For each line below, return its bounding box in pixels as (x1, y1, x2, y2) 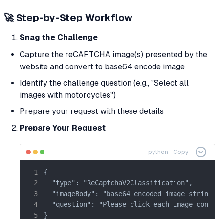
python (148, 149, 168, 156)
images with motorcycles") (20, 90, 116, 100)
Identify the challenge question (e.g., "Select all (20, 78, 189, 88)
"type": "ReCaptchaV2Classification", (44, 179, 193, 187)
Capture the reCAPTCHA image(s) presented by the (20, 49, 207, 59)
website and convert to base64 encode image (20, 62, 185, 71)
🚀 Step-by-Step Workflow (4, 12, 132, 23)
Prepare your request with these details (20, 106, 164, 116)
